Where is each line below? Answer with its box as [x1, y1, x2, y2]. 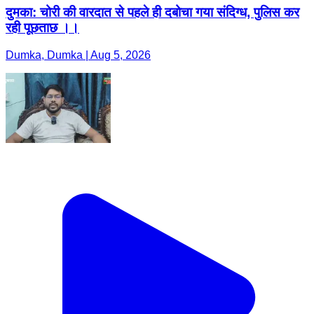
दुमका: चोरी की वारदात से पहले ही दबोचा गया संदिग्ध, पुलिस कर [6, 5, 299, 20]
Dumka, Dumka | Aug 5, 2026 [6, 49, 151, 62]
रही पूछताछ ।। [6, 20, 79, 36]
